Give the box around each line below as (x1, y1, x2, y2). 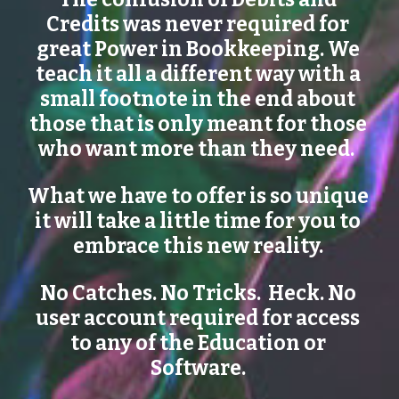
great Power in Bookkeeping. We (36, 37, 360, 61)
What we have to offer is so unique (27, 184, 369, 208)
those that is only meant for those (28, 112, 367, 136)
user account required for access (36, 306, 360, 330)
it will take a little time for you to (35, 209, 361, 233)
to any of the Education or (69, 331, 326, 355)
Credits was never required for (46, 12, 349, 37)
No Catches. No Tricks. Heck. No (39, 281, 356, 305)
